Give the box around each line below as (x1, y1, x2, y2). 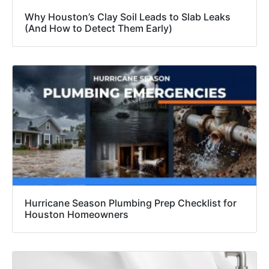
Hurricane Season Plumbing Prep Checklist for (25, 196, 237, 209)
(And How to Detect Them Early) (25, 22, 172, 34)
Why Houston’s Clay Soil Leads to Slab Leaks (25, 10, 231, 23)
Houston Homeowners (25, 208, 128, 220)
